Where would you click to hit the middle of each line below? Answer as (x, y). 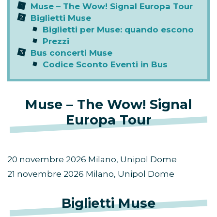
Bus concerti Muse (71, 53)
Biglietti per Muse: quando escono (118, 30)
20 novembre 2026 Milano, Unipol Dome (92, 160)
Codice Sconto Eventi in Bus (105, 65)
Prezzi (56, 41)
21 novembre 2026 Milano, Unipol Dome (91, 174)
